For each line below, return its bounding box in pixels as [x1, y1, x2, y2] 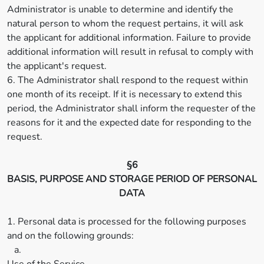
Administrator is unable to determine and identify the [7, 3, 233, 16]
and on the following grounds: [7, 229, 134, 242]
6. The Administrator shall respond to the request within [7, 74, 248, 87]
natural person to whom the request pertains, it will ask [7, 17, 243, 30]
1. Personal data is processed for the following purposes [7, 215, 246, 228]
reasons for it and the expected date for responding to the [7, 116, 252, 129]
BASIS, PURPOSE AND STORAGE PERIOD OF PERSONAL [7, 173, 257, 186]
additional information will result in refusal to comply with [7, 45, 253, 58]
